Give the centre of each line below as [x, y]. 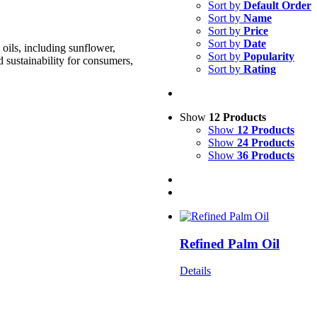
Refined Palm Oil [230, 243]
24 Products [266, 142]
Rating [260, 69]
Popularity [269, 56]
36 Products [266, 155]
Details [195, 271]
